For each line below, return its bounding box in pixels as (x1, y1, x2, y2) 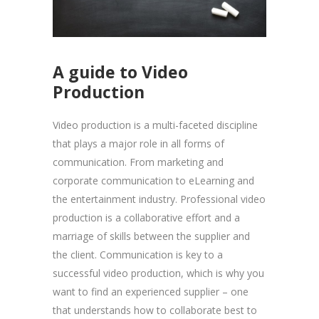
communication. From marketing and (53, 155, 224, 169)
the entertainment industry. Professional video (53, 192, 266, 206)
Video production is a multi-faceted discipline (53, 117, 258, 132)
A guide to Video (53, 60, 188, 83)
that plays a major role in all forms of (53, 136, 224, 150)
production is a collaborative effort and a (53, 210, 240, 224)
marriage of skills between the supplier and (53, 229, 250, 243)
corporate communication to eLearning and (53, 173, 254, 187)
